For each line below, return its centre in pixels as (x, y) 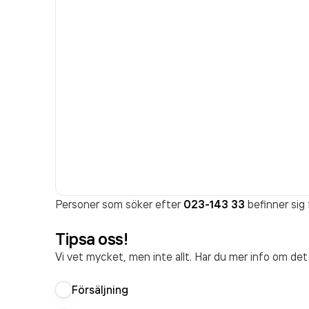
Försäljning (100, 290)
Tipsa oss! (92, 239)
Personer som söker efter (119, 204)
